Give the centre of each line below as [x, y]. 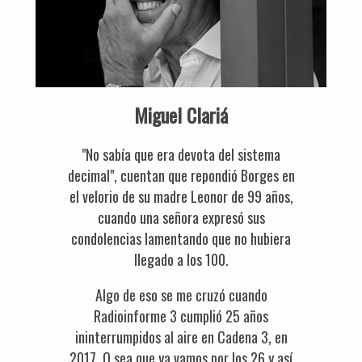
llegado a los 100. [181, 259]
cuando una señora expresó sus [181, 217]
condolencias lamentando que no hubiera [181, 238]
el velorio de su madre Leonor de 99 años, [181, 196]
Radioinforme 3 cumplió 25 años [181, 316]
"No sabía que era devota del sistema [181, 154]
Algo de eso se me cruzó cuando [181, 295]
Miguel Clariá [181, 115]
